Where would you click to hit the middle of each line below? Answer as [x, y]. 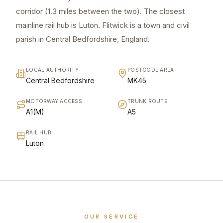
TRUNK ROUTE [147, 101]
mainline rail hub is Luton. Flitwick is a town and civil [103, 25]
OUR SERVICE [111, 217]
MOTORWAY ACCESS [54, 101]
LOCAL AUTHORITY [52, 70]
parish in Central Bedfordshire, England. [83, 39]
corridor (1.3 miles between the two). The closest [100, 11]
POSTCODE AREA [151, 70]
